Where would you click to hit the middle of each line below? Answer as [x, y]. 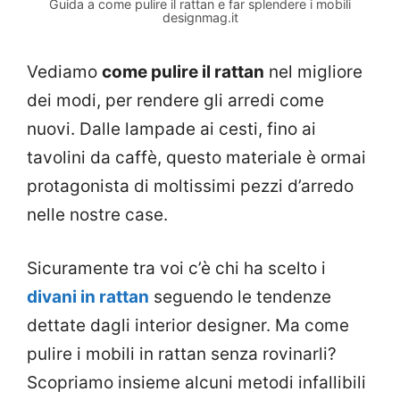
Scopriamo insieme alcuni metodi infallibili [196, 383]
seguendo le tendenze [240, 297]
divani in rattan [88, 297]
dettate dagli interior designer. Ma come [188, 326]
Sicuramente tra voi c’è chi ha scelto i [176, 269]
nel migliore [313, 71]
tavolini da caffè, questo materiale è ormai [196, 157]
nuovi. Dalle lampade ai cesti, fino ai [171, 129]
